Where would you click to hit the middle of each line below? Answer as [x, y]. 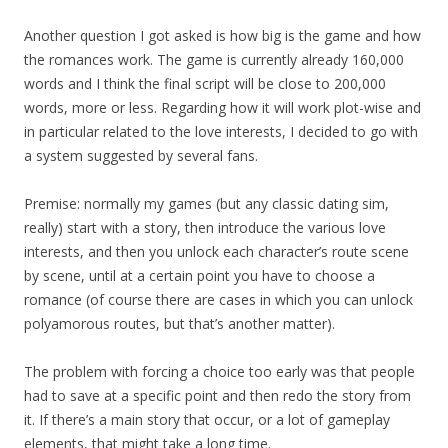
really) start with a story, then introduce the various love [205, 227]
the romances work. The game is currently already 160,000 [214, 59]
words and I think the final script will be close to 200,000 [205, 83]
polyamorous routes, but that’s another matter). [179, 323]
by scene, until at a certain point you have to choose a [199, 275]
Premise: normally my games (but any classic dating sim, [206, 203]
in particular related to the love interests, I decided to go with [221, 131]
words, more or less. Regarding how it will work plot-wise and [222, 107]
